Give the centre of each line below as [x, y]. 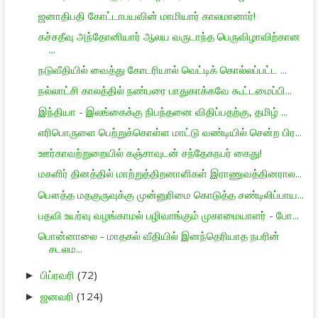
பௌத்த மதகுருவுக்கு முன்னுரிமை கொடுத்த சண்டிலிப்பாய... [171, 194]
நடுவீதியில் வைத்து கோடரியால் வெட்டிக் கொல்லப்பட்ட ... [162, 70]
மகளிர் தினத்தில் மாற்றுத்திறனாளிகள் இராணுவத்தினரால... [170, 174]
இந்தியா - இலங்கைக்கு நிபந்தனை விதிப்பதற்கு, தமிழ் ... [163, 111]
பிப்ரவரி [59, 274]
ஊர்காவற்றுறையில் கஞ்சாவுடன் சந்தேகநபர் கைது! [150, 153]
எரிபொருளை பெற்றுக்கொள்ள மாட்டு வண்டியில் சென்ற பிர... [170, 132]
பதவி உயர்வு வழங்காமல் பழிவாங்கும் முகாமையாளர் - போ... [168, 215]
